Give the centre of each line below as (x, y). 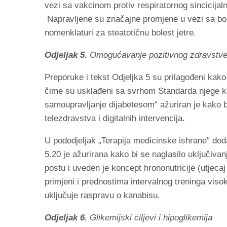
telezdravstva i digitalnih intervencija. (115, 118)
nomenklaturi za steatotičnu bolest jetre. (120, 32)
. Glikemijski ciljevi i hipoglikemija (148, 217)
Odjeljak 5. (66, 55)
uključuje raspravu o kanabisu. (105, 195)
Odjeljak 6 (65, 217)
